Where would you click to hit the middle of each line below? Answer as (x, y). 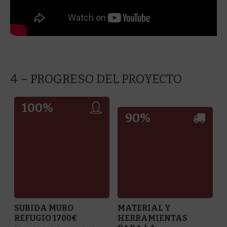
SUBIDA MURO (44, 208)
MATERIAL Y (144, 208)
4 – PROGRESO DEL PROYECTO (96, 79)
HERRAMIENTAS (153, 218)
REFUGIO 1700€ (46, 218)
